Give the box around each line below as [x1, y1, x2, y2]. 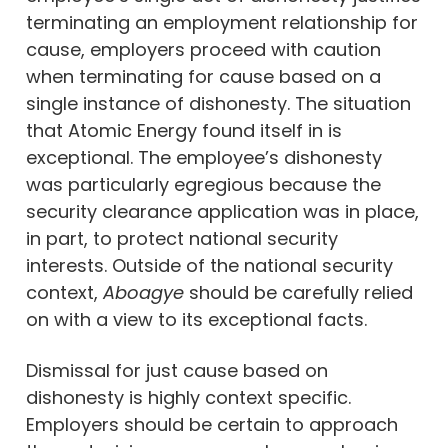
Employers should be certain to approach [26, 411, 398, 437]
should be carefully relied [189, 279, 413, 305]
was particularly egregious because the [26, 171, 381, 197]
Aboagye [103, 279, 189, 305]
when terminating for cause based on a [26, 63, 381, 89]
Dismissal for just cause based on [26, 357, 328, 383]
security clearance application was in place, [26, 198, 419, 224]
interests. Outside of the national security [26, 252, 393, 278]
